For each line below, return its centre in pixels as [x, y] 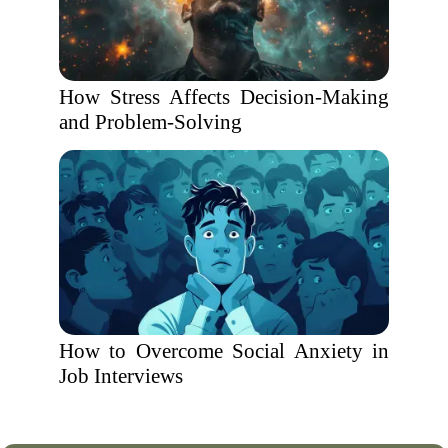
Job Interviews [121, 376]
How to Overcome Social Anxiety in [224, 351]
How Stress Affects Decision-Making [224, 97]
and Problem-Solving [150, 122]
